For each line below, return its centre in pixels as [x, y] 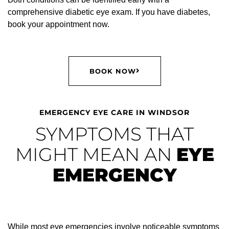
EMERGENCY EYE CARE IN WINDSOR [114, 112]
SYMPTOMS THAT [114, 134]
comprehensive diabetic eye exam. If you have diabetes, [109, 12]
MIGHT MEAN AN [96, 154]
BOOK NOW [112, 71]
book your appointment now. [59, 24]
